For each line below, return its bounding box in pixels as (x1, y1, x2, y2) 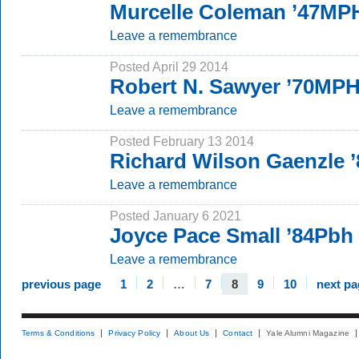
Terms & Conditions (22, 329, 95, 337)
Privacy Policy (108, 329, 161, 337)
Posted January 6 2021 (110, 208, 241, 223)
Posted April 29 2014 (110, 59, 228, 74)
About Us (174, 329, 210, 337)
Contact (223, 329, 253, 337)
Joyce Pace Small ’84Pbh (110, 224, 353, 248)
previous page (22, 277, 101, 291)
